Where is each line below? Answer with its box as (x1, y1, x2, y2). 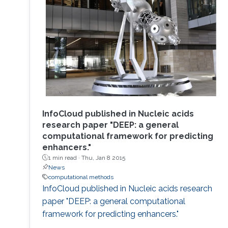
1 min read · (48, 154, 81, 161)
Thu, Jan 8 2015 (81, 154, 125, 161)
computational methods (48, 173, 113, 181)
